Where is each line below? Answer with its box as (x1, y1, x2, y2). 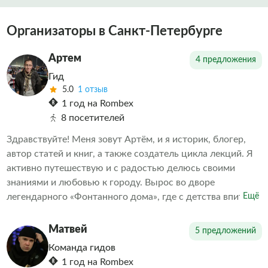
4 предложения (195, 56, 256, 64)
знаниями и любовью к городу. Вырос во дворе (6, 178, 215, 187)
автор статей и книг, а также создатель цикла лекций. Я (6, 149, 253, 159)
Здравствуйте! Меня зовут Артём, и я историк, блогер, (6, 135, 246, 144)
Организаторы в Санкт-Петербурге (6, 25, 223, 38)
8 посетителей (60, 113, 124, 123)
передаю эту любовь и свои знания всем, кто (6, 221, 204, 230)
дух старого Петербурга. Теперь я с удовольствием (6, 206, 231, 216)
